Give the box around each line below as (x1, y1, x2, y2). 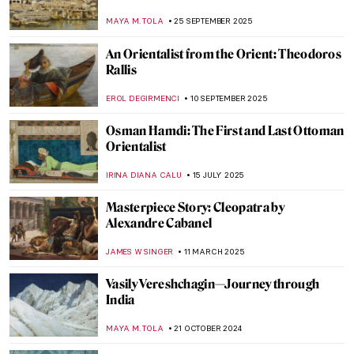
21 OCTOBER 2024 (174, 323, 242, 333)
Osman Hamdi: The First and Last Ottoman (106, 123, 345, 138)
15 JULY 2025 (192, 170, 245, 180)
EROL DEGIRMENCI (106, 93, 179, 104)
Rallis (106, 62, 137, 77)
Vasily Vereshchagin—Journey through (106, 277, 320, 292)
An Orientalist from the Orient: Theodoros (106, 47, 342, 62)
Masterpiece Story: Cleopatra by (106, 200, 284, 215)
